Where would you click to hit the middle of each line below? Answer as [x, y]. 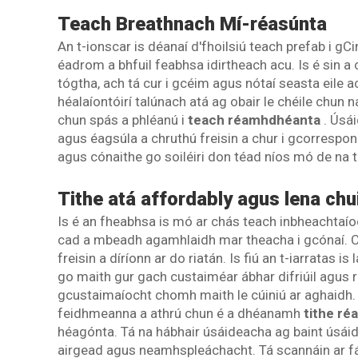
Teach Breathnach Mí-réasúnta [192, 24]
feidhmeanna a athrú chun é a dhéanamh [181, 313]
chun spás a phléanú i [123, 120]
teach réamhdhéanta [256, 120]
